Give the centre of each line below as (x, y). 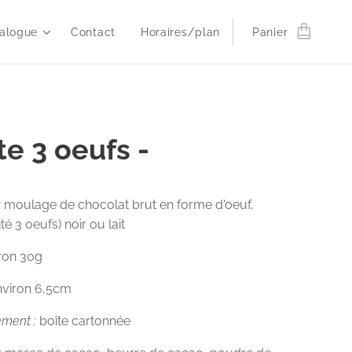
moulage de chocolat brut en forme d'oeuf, (129, 205)
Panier (270, 32)
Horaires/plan (180, 32)
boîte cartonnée (85, 321)
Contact (93, 32)
